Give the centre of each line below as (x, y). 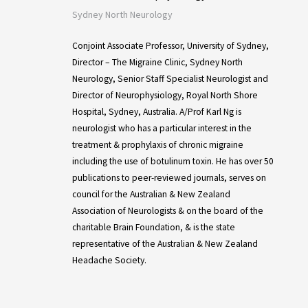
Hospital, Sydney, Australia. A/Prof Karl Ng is (156, 112)
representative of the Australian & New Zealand (165, 244)
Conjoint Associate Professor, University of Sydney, (170, 46)
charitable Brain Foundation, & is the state (153, 227)
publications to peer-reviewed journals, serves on (169, 178)
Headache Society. (109, 260)
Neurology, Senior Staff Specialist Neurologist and (170, 79)
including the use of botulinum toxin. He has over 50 (173, 161)
